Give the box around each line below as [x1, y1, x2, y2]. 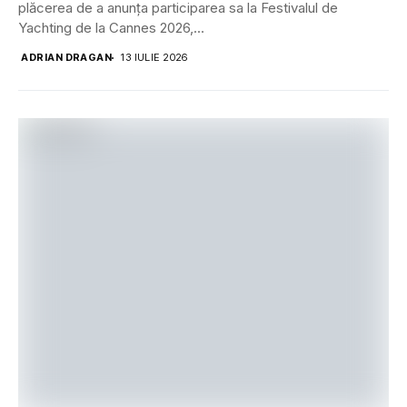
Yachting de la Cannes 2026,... [18, 19, 204, 37]
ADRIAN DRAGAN [21, 51, 113, 65]
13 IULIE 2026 [121, 51, 188, 65]
